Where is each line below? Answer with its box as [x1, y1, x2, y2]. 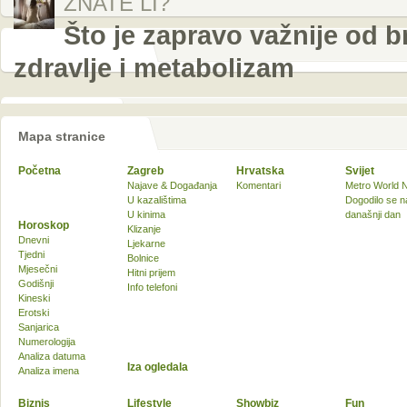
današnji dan [345, 209, 401, 220]
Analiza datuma [18, 351, 85, 362]
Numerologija [18, 336, 75, 347]
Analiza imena [18, 365, 79, 376]
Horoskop [18, 219, 69, 232]
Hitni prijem [127, 267, 175, 278]
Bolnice [127, 253, 159, 263]
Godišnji [18, 278, 54, 289]
